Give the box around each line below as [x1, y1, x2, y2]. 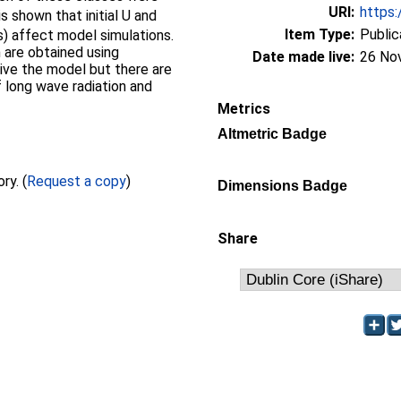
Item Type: [285, 26, 354, 43]
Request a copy [27, 173, 127, 190]
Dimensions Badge [218, 178, 347, 193]
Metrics [218, 100, 270, 117]
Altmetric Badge [218, 126, 327, 141]
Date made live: [252, 48, 354, 65]
